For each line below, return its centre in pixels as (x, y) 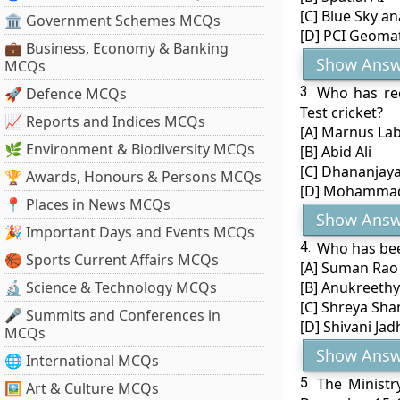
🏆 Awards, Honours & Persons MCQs (133, 177)
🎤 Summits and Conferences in (112, 315)
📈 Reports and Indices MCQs (105, 121)
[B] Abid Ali (335, 152)
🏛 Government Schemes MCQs (112, 21)
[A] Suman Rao (349, 268)
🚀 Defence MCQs (66, 94)
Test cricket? (341, 112)
